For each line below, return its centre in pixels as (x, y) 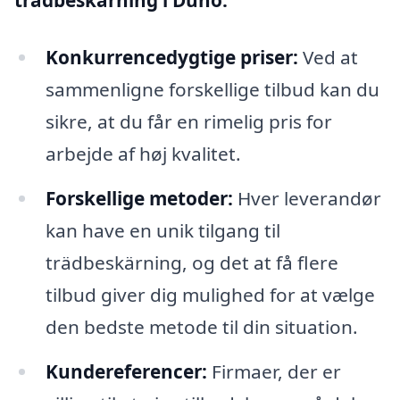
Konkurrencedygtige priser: (171, 58)
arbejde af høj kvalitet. (143, 154)
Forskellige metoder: (139, 198)
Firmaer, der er (274, 371)
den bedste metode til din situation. (201, 326)
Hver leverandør (307, 198)
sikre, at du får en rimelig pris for (188, 122)
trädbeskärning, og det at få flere (192, 262)
